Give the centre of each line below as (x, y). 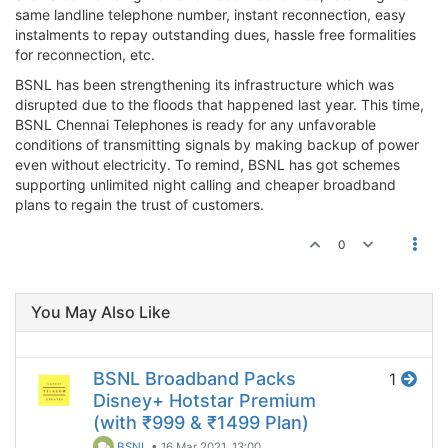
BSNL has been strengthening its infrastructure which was (204, 85)
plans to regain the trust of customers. (139, 205)
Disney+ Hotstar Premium (204, 401)
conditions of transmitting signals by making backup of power (217, 145)
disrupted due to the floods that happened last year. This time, (219, 105)
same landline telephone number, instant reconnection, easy (210, 15)
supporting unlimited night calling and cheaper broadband (205, 185)
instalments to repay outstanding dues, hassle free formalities (215, 35)
